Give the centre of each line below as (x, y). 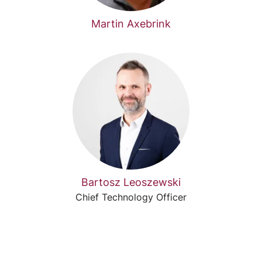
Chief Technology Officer (131, 197)
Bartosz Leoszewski (131, 182)
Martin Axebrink (131, 24)
